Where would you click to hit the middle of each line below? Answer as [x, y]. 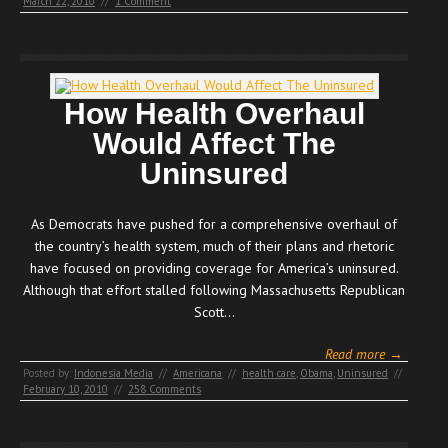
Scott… [214, 311]
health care [269, 372]
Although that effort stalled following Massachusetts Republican [214, 289]
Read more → [364, 353]
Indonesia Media [113, 372]
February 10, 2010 [65, 388]
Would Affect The [214, 143]
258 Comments [164, 388]
